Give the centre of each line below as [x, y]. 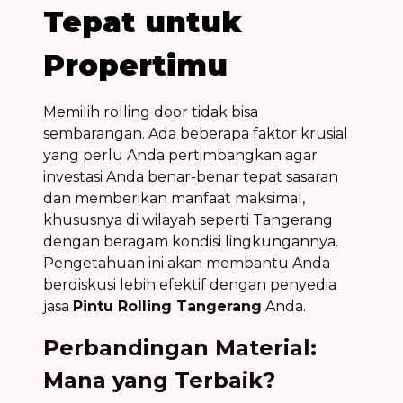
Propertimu [135, 65]
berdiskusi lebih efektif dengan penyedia [190, 284]
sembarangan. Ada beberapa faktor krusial [196, 133]
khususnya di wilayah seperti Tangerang [188, 219]
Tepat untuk [143, 22]
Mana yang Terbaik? [159, 380]
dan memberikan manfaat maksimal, [174, 198]
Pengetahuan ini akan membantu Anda [187, 263]
